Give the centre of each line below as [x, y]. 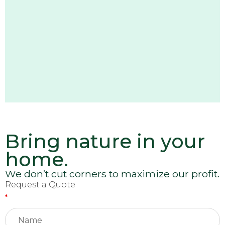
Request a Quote [40, 184]
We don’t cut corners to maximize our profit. [112, 174]
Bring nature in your [105, 141]
